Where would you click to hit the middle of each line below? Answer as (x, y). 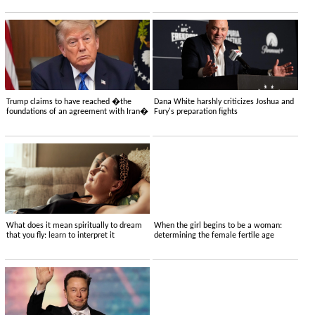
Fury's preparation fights (196, 112)
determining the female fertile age (214, 236)
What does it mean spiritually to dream (74, 226)
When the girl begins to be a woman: (218, 226)
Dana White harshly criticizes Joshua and (224, 102)
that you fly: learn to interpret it (60, 236)
